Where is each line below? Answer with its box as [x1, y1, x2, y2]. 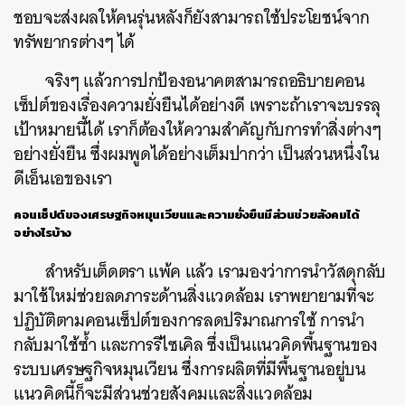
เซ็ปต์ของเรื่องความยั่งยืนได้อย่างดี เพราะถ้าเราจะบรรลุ [14, 90, 381, 121]
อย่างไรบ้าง [14, 222, 71, 243]
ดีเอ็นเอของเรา [14, 164, 112, 194]
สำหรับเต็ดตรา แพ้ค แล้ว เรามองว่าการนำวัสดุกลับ [45, 257, 387, 287]
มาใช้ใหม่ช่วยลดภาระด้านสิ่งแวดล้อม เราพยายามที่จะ [14, 281, 374, 312]
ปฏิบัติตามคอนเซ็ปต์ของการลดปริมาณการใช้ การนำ [14, 306, 365, 336]
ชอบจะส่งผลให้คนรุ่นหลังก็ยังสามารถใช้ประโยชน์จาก [14, 3, 370, 33]
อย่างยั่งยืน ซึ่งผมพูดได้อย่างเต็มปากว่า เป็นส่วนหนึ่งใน [14, 139, 380, 170]
